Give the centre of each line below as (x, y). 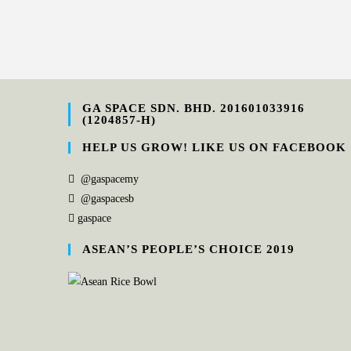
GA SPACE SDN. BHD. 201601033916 (194, 108)
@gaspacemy (110, 179)
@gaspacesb (107, 199)
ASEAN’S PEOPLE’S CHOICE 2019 (188, 249)
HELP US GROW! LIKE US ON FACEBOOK (214, 147)
